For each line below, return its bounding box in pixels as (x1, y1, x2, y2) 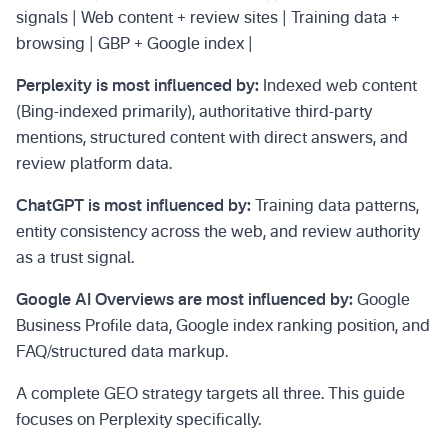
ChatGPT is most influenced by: (16, 199, 251, 215)
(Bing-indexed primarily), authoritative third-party (16, 105, 372, 121)
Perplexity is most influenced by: (16, 79, 259, 95)
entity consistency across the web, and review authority (16, 225, 420, 241)
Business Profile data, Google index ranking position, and (16, 319, 430, 335)
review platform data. (16, 157, 172, 173)
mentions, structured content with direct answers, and (16, 131, 408, 147)
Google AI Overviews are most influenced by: (16, 293, 353, 309)
